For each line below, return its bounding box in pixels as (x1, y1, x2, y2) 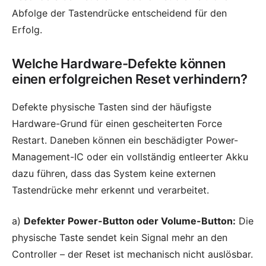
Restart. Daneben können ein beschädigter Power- (12, 134, 238, 146)
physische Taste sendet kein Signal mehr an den (12, 231, 227, 243)
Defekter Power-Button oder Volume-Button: (24, 214, 236, 227)
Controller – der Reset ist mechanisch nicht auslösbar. (12, 248, 253, 260)
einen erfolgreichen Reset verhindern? (12, 71, 248, 87)
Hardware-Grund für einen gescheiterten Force (12, 117, 222, 129)
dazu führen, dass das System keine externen (12, 167, 216, 179)
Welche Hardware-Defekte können (12, 55, 226, 71)
